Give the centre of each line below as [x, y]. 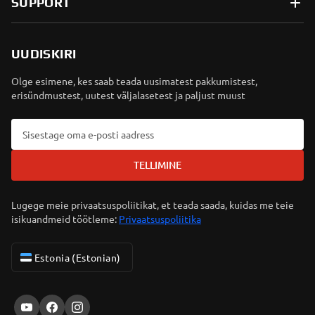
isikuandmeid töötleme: [64, 219]
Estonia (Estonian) [78, 257]
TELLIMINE [157, 165]
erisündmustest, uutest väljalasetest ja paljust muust [128, 95]
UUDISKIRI [44, 54]
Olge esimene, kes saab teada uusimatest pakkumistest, [134, 81]
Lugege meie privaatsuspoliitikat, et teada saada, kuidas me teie [153, 205]
